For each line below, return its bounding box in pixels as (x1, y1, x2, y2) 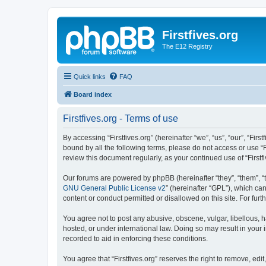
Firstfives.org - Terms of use (63, 113, 178, 123)
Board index (74, 90, 112, 98)
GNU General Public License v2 (63, 183, 166, 192)
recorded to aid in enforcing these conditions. (63, 234, 208, 243)
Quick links (74, 72, 106, 80)
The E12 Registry (162, 43, 213, 50)
